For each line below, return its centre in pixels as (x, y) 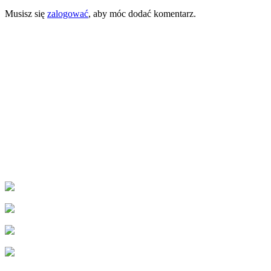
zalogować (68, 13)
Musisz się (26, 13)
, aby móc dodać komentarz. (142, 13)
